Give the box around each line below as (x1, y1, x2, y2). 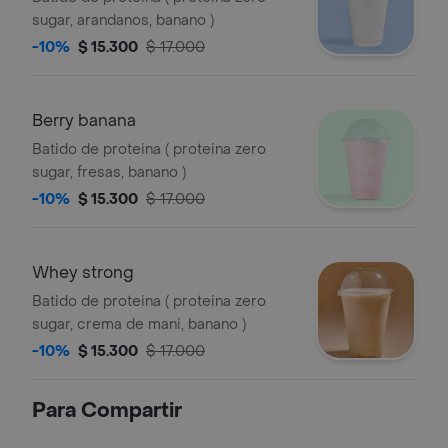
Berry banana (32, 110, 136, 131)
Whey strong (32, 262, 134, 283)
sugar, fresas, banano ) (32, 163, 186, 182)
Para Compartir (32, 398, 182, 424)
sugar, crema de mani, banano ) (32, 315, 246, 334)
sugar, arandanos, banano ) (32, 11, 214, 30)
